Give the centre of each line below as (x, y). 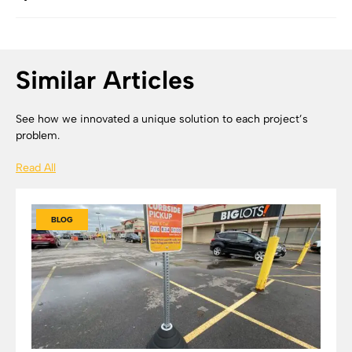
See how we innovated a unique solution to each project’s (162, 119)
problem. (38, 136)
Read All (36, 168)
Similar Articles (105, 80)
